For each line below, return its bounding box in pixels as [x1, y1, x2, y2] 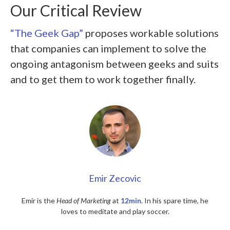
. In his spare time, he [141, 196, 208, 205]
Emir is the [22, 196, 56, 205]
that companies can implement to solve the [10, 42, 206, 55]
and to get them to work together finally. [10, 73, 196, 86]
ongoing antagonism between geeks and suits [10, 57, 219, 70]
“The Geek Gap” [10, 27, 83, 40]
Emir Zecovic [89, 172, 141, 184]
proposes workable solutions [83, 27, 219, 40]
